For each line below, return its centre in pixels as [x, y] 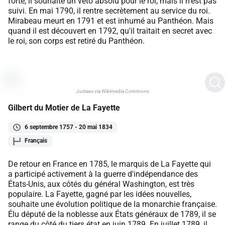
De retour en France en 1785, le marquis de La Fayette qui [109, 164]
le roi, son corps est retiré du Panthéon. [76, 41]
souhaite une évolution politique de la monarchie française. [113, 204]
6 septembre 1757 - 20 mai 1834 [69, 127]
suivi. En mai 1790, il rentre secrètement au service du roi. [109, 11]
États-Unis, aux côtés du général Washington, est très [101, 184]
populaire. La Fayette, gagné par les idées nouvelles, [100, 194]
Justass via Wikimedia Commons [113, 91]
